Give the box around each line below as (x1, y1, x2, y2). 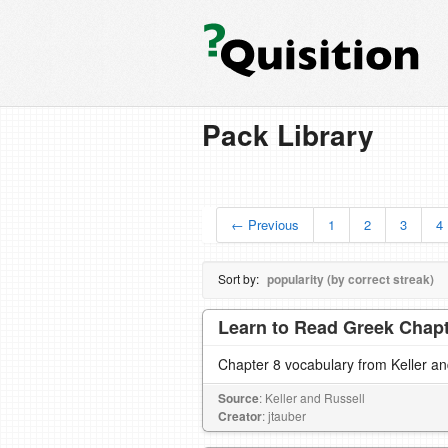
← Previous (231, 215, 299, 234)
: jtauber (262, 407, 306, 424)
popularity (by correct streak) (267, 270, 434, 288)
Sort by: (218, 270, 262, 287)
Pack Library (202, 114, 374, 155)
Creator (218, 407, 262, 425)
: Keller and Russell (259, 389, 365, 406)
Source (218, 389, 259, 407)
